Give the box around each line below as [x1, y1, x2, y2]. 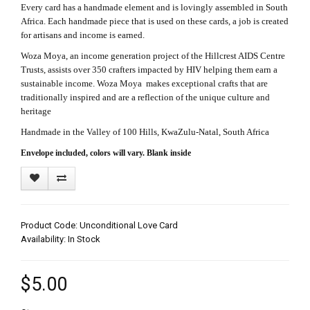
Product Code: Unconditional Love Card [21, 220, 178, 231]
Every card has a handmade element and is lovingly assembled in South [21, 2, 288, 13]
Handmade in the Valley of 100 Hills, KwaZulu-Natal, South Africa [21, 127, 269, 138]
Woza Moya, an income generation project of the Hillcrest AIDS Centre [21, 51, 285, 62]
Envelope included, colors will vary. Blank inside [21, 148, 191, 158]
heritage [21, 106, 53, 117]
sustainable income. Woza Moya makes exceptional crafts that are [21, 78, 268, 89]
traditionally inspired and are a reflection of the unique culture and [21, 92, 270, 103]
